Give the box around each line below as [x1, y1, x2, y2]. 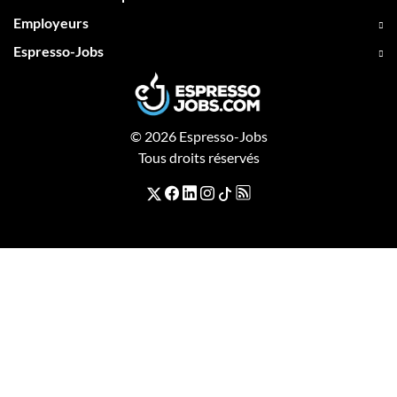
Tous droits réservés [137, 148, 260, 166]
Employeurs [13, 13, 89, 31]
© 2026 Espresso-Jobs [129, 127, 268, 144]
